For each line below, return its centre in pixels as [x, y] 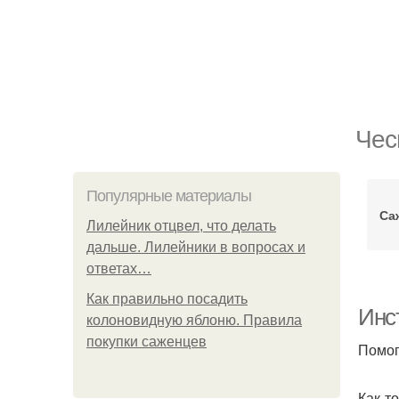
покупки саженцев [147, 342]
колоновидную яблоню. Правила [194, 320]
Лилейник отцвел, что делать [181, 226]
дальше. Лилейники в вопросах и [196, 247]
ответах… [119, 269]
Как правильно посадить [167, 299]
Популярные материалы [169, 196]
